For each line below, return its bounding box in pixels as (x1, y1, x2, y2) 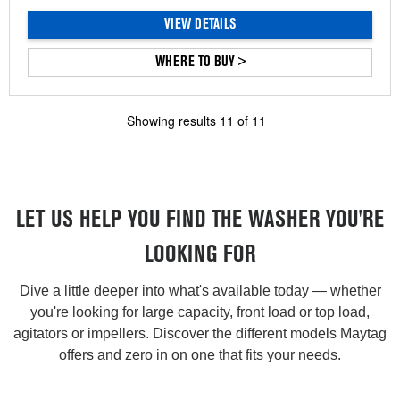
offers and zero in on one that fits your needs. (59, 347, 341, 363)
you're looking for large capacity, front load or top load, (30, 304, 370, 321)
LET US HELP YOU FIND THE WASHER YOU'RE (16, 211, 384, 232)
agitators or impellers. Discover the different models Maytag (13, 326, 387, 342)
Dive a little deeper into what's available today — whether (19, 283, 381, 299)
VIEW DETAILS (164, 19, 236, 32)
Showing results (127, 112, 220, 130)
